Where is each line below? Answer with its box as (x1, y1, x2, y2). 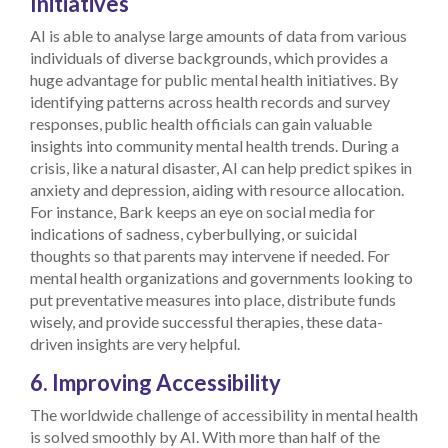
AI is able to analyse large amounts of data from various (30, 25, 407, 45)
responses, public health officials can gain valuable (30, 113, 372, 133)
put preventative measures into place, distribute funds (30, 289, 396, 309)
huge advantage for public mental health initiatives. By (30, 69, 398, 89)
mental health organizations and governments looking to (30, 267, 413, 287)
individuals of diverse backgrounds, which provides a (30, 47, 388, 67)
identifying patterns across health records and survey (30, 91, 390, 111)
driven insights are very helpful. (30, 333, 240, 353)
